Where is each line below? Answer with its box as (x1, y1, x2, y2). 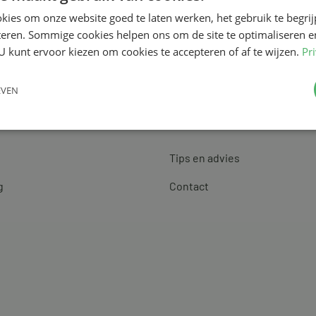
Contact (169, 178, 209, 193)
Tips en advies (169, 151, 240, 165)
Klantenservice (169, 116, 255, 132)
